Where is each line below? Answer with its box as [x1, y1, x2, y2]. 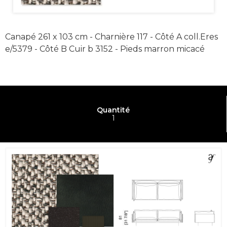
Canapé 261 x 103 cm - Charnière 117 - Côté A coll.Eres [5, 31, 218, 42]
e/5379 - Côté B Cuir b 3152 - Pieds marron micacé [5, 44, 205, 54]
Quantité [97, 105, 130, 115]
